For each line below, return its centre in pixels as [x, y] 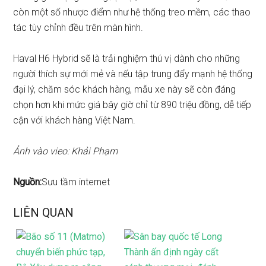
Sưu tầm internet [76, 182]
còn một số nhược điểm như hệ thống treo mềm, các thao [132, 12]
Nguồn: [28, 182]
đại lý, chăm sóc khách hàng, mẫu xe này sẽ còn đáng [125, 89]
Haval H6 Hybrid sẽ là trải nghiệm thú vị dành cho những [127, 58]
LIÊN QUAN [44, 213]
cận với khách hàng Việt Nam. [75, 120]
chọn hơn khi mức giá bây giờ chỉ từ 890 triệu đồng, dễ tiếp [132, 105]
